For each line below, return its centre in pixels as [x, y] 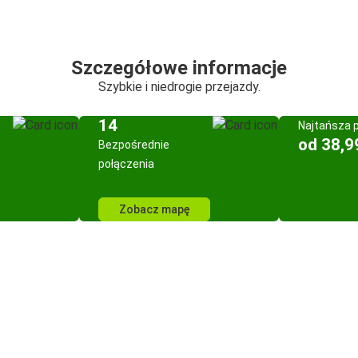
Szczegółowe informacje [179, 68]
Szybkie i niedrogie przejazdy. [179, 87]
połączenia [126, 164]
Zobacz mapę [154, 209]
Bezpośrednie [134, 145]
